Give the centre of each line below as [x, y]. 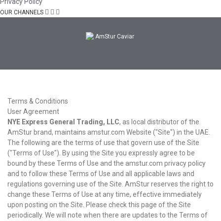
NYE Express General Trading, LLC [63, 122]
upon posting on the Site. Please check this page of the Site [99, 205]
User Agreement [33, 111]
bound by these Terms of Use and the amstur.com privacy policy [107, 163]
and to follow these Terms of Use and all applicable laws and [101, 174]
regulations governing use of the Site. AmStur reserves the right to [110, 184]
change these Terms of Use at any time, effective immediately [105, 194]
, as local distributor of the [159, 122]
